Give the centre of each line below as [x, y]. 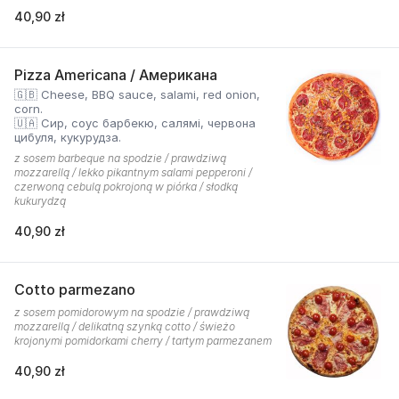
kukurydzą [40, 201]
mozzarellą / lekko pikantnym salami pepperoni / [133, 172]
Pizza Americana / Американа [116, 75]
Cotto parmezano [75, 289]
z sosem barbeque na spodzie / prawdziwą [120, 158]
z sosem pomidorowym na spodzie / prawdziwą [132, 312]
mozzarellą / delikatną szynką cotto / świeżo [125, 326]
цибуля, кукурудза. [68, 137]
